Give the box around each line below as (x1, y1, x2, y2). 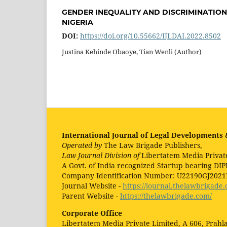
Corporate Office (62, 208, 122, 218)
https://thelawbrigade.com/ (120, 191, 212, 201)
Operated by (62, 140, 104, 150)
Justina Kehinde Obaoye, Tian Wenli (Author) (62, 47, 202, 57)
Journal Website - (62, 181, 123, 191)
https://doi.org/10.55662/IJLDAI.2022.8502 (80, 30, 221, 41)
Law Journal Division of (62, 150, 141, 161)
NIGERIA (62, 17, 93, 27)
